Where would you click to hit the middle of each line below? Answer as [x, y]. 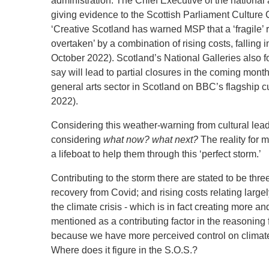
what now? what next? [151, 140]
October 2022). [83, 58]
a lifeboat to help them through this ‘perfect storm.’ [156, 154]
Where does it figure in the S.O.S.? [124, 250]
